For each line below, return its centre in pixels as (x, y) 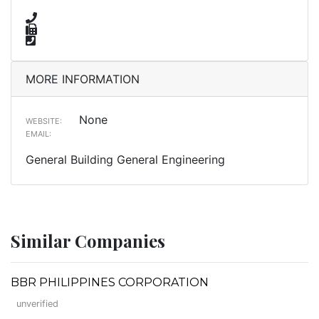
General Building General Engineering (125, 159)
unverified (37, 303)
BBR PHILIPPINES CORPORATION (110, 282)
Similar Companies (88, 240)
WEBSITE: (44, 121)
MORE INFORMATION (83, 79)
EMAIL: (38, 134)
